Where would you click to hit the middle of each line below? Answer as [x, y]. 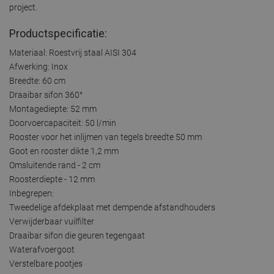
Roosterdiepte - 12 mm [52, 179]
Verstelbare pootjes [46, 263]
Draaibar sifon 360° [46, 94]
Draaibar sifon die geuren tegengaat [77, 235]
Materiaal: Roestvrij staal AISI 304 [73, 52]
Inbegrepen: [31, 193]
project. [23, 7]
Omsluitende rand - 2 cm [55, 165]
